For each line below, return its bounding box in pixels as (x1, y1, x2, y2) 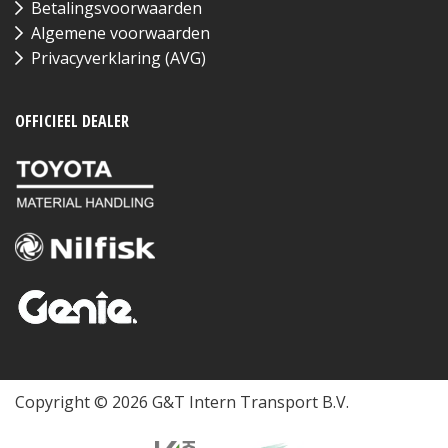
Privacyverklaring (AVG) (31, 46, 206, 69)
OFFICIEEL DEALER (15, 109, 129, 132)
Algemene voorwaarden (31, 21, 210, 44)
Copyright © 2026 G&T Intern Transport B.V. (15, 390, 349, 413)
